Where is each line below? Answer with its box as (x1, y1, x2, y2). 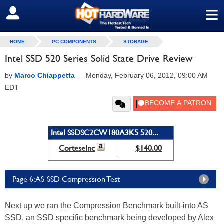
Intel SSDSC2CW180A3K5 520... (50, 128, 158, 137)
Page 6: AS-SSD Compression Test (12, 174, 120, 184)
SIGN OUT (7, 8, 51, 18)
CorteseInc (59, 143, 95, 153)
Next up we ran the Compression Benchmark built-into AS (5, 201, 208, 210)
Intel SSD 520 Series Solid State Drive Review (5, 52, 192, 64)
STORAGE (123, 39, 148, 44)
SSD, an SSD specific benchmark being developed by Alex (5, 213, 214, 222)
